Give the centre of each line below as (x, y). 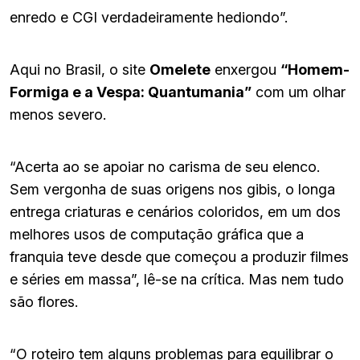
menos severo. (58, 114)
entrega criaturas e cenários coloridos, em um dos (175, 211)
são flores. (44, 301)
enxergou (245, 69)
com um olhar (299, 92)
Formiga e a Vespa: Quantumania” (131, 92)
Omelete (180, 69)
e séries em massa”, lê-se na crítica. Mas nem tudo (177, 279)
